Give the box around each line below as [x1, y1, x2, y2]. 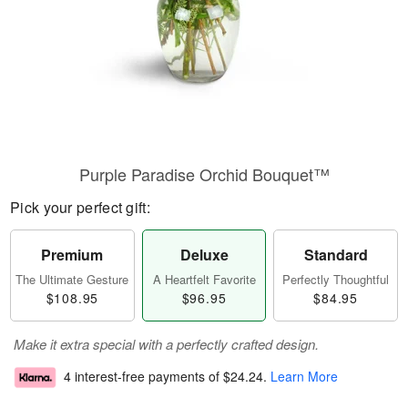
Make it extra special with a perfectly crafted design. [14, 334, 319, 353]
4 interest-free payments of [64, 367, 223, 386]
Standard [303, 244, 368, 265]
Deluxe [179, 244, 229, 265]
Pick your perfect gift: [10, 197, 150, 218]
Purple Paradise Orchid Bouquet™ [78, 162, 330, 186]
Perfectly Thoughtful [282, 270, 390, 288]
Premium [41, 244, 104, 265]
